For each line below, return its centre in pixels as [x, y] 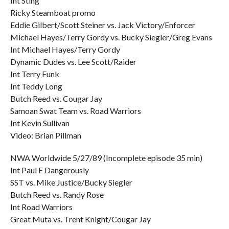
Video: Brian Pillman [45, 135]
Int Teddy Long [36, 86]
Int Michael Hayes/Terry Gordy [65, 49]
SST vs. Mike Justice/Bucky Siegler [71, 182]
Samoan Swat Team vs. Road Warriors [75, 111]
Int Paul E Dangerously [49, 170]
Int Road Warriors [41, 207]
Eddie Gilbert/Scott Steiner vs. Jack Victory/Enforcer [102, 25]
